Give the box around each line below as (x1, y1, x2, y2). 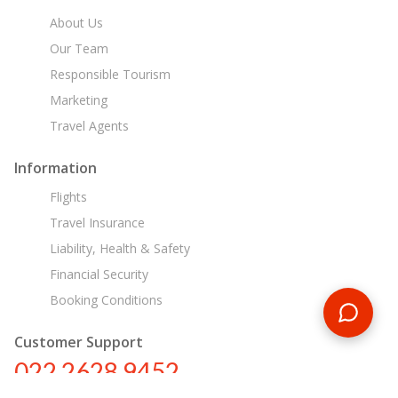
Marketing (45, 91, 107, 108)
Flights (45, 187, 87, 205)
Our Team (45, 39, 108, 57)
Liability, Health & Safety (45, 239, 190, 257)
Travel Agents (45, 116, 129, 134)
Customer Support (14, 331, 143, 352)
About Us (45, 13, 103, 31)
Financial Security (45, 265, 148, 283)
